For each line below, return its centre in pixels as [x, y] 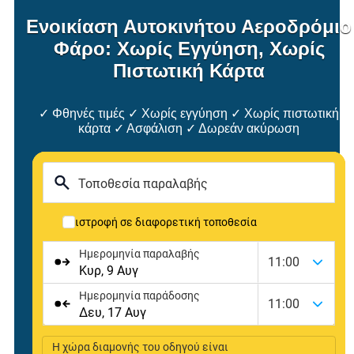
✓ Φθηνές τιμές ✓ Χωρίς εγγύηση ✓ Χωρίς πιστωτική [189, 113]
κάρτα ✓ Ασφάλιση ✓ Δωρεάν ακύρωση [189, 128]
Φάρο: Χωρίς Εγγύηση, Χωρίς [189, 48]
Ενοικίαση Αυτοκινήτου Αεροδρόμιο [189, 26]
